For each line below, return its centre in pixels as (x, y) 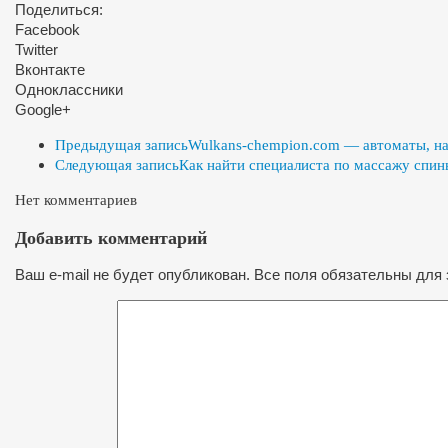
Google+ (43, 110)
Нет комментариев (76, 200)
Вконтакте (50, 70)
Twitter (36, 50)
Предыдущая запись (121, 145)
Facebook (47, 30)
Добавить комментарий (111, 237)
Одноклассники (69, 90)
